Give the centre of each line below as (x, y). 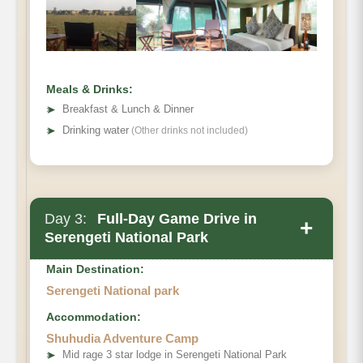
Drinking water (96, 130)
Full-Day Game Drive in (175, 218)
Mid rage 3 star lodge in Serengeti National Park (175, 354)
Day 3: (66, 218)
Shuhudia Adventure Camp (122, 338)
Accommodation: (94, 316)
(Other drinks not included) (188, 130)
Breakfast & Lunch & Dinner (128, 109)
